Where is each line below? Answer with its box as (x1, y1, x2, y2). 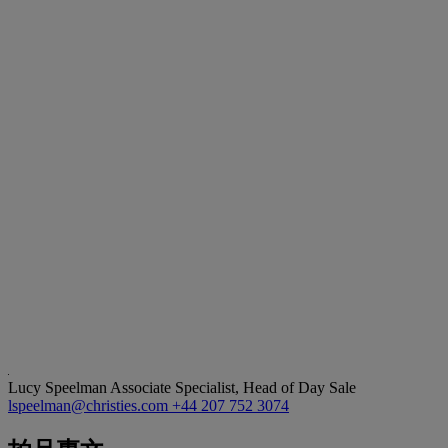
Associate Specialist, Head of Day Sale (110, 378, 356, 396)
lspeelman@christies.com (8, 396, 172, 414)
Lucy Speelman (8, 378, 110, 396)
